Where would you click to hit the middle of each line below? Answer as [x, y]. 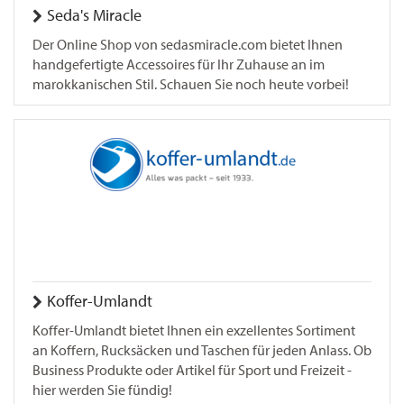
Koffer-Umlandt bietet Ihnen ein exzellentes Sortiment [194, 331]
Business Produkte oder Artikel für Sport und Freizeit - [192, 370]
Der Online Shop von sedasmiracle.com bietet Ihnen [188, 45]
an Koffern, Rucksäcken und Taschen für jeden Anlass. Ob [202, 350]
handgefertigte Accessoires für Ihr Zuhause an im [179, 64]
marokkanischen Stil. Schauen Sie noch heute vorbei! [191, 84]
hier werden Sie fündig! [102, 390]
